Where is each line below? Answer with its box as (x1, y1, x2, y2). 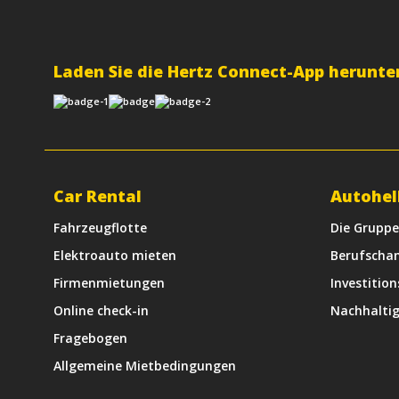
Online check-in (53, 302, 149, 319)
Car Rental (53, 185, 142, 207)
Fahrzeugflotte (53, 219, 147, 236)
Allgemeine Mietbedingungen (53, 357, 236, 374)
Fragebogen (53, 330, 127, 346)
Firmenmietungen (53, 274, 165, 291)
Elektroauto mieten (53, 247, 176, 264)
